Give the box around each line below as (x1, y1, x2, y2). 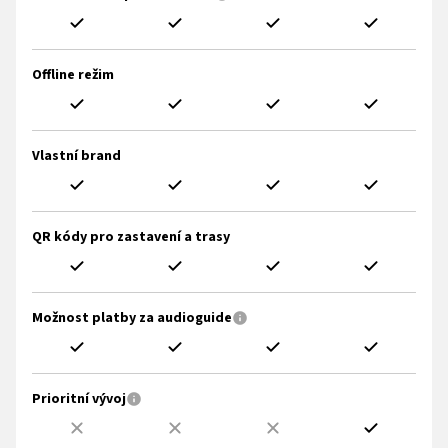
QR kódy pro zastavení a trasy (32, 226, 230, 247)
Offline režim (32, 64, 114, 85)
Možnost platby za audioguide (32, 307, 232, 328)
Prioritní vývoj (32, 388, 126, 409)
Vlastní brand (32, 145, 121, 166)
